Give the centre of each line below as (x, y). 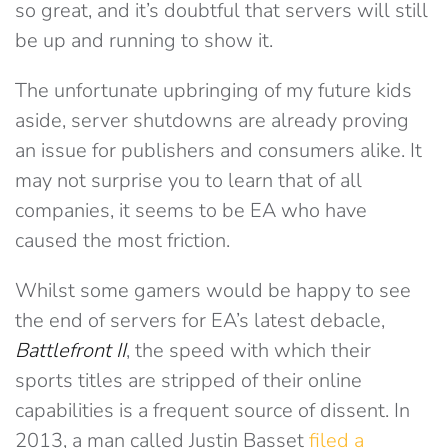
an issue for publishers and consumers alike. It (218, 150)
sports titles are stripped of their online (188, 380)
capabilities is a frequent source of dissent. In (212, 410)
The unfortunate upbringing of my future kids (213, 90)
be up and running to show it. (144, 40)
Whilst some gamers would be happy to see (213, 290)
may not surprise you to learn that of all (188, 180)
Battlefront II (70, 350)
